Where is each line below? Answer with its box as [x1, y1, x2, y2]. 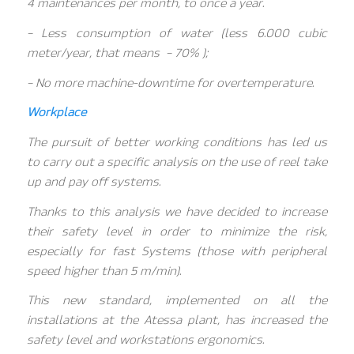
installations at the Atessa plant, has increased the [26, 313, 328, 328]
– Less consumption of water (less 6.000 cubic [26, 25, 328, 40]
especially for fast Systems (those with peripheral [26, 243, 328, 258]
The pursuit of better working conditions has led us [26, 135, 328, 150]
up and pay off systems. [26, 175, 160, 190]
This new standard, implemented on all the [26, 293, 328, 308]
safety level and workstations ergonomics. [26, 333, 264, 348]
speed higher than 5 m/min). [26, 263, 181, 278]
